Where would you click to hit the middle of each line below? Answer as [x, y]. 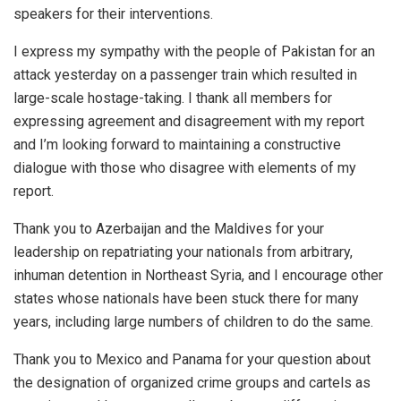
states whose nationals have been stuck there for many [186, 298]
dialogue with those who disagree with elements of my [185, 167]
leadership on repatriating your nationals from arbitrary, [183, 252]
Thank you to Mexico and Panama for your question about [192, 359]
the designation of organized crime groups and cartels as [192, 382]
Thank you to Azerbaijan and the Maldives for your [169, 228]
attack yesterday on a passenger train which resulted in [185, 74]
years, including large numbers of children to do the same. [193, 321]
